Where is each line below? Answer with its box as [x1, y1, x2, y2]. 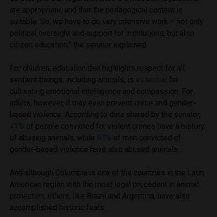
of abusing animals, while [10, 133, 97, 142]
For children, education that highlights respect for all [10, 63, 185, 73]
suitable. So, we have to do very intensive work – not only [10, 16, 203, 26]
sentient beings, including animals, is [10, 75, 136, 84]
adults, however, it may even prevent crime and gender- [10, 98, 196, 108]
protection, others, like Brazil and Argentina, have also [10, 191, 190, 201]
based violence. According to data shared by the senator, [10, 109, 201, 119]
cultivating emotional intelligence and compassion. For [10, 86, 193, 96]
